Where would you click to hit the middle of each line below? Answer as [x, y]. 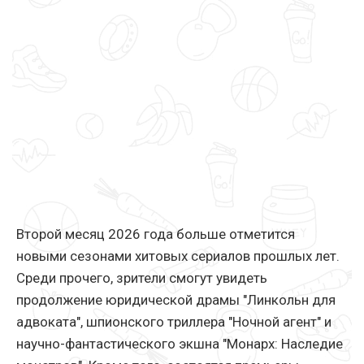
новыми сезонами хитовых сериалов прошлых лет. [178, 256]
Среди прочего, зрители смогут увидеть [142, 278]
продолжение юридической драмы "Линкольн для [176, 300]
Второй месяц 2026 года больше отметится [156, 234]
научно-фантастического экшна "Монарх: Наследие [180, 344]
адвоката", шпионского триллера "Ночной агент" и [174, 322]
